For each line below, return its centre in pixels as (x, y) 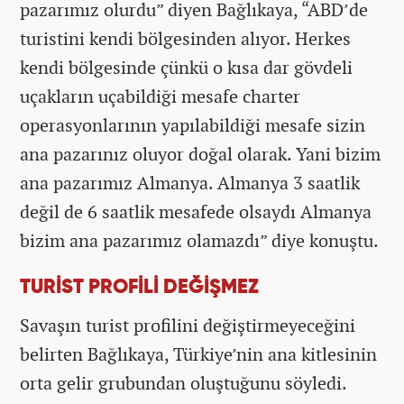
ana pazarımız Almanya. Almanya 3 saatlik (190, 182)
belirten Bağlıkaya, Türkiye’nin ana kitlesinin (198, 353)
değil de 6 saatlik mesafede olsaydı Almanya (196, 211)
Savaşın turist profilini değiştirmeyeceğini (188, 325)
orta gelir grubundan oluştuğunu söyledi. (184, 382)
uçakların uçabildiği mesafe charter (160, 96)
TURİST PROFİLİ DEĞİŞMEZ (139, 287)
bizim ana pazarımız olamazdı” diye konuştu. (199, 240)
